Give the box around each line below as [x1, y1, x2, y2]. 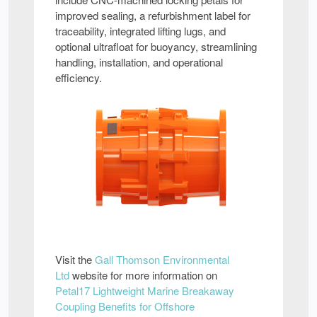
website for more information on [69, 267, 217, 282]
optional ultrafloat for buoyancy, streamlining [55, 39, 257, 54]
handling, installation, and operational [55, 54, 223, 69]
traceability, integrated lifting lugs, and [55, 23, 226, 38]
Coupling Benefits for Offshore [55, 298, 195, 313]
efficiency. [55, 70, 102, 85]
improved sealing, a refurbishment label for [55, 8, 250, 23]
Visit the [55, 251, 95, 267]
